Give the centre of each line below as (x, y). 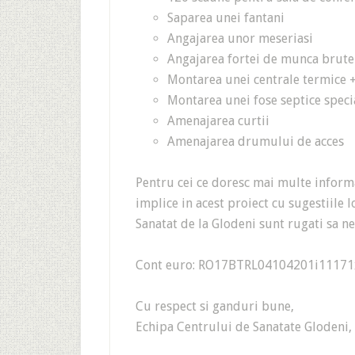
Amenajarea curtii (218, 121)
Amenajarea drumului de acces (256, 141)
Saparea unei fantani (226, 18)
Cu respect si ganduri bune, (215, 306)
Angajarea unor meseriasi (240, 38)
